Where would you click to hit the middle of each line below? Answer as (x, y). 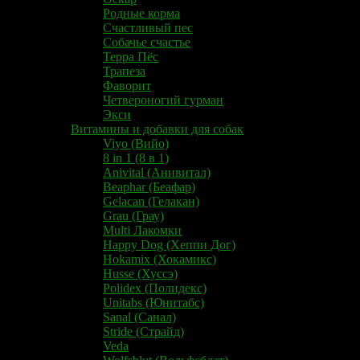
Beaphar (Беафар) (149, 186)
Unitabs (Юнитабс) (153, 302)
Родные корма (141, 13)
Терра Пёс (131, 56)
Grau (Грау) (133, 215)
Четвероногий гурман (163, 100)
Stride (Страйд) (143, 331)
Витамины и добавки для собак (157, 129)
